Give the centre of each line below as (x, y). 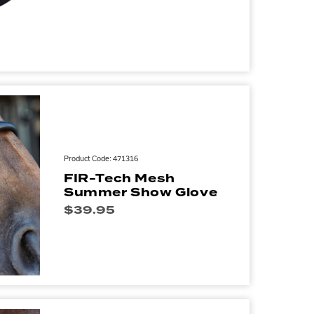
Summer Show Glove (141, 193)
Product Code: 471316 (101, 159)
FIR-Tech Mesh (120, 179)
